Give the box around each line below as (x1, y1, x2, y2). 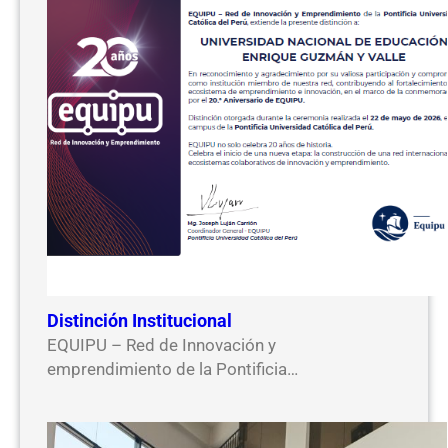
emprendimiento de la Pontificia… (47, 359, 299, 380)
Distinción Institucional (47, 310, 233, 332)
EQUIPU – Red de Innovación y (47, 335, 277, 356)
